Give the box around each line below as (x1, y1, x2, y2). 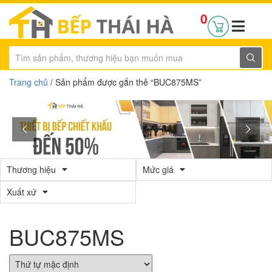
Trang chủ (9, 76, 48, 88)
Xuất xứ (7, 186, 36, 198)
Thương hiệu (7, 163, 56, 175)
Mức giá (143, 163, 174, 175)
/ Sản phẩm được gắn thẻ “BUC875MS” (48, 76, 202, 88)
